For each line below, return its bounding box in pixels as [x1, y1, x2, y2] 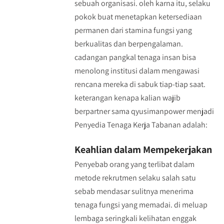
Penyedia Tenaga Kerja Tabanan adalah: [74, 119, 207, 130]
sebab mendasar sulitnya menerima [74, 186, 193, 196]
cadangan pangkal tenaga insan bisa [74, 52, 196, 62]
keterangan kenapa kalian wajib [74, 92, 180, 103]
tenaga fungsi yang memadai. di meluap [74, 199, 207, 210]
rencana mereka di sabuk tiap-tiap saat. [74, 79, 205, 89]
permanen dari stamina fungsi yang [74, 25, 192, 35]
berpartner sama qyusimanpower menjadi [74, 106, 214, 116]
